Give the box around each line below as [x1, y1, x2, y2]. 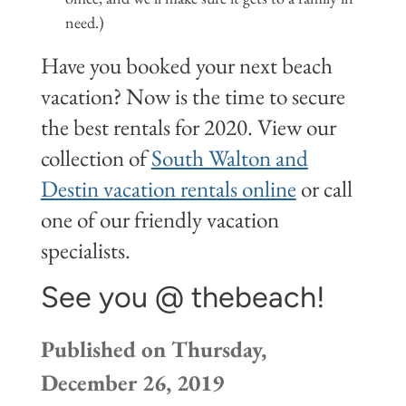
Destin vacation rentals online [40, 174, 296, 205]
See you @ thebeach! [40, 279, 325, 315]
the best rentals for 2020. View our [40, 112, 336, 143]
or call [295, 174, 353, 205]
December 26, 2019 [40, 367, 224, 398]
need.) [64, 12, 104, 34]
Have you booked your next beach [40, 51, 333, 82]
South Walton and [150, 143, 308, 174]
